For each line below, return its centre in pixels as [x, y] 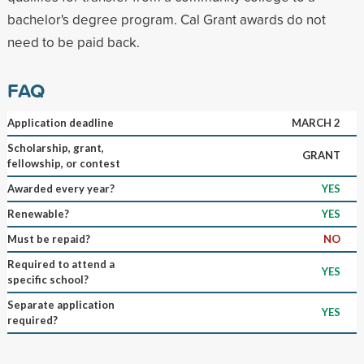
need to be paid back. [73, 41]
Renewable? [38, 213]
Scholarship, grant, [55, 147]
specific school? [48, 279]
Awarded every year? [61, 188]
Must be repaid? [48, 238]
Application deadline [60, 122]
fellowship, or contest [63, 163]
